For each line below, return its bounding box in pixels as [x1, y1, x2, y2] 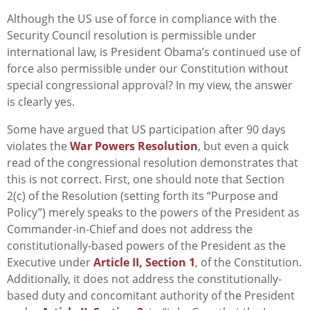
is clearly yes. [7, 94, 75, 110]
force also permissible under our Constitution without [7, 61, 289, 77]
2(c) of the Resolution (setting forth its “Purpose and [7, 188, 278, 204]
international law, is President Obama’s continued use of [7, 44, 300, 60]
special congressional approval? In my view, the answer [7, 77, 293, 93]
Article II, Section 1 [93, 255, 195, 271]
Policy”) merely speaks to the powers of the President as [7, 205, 300, 221]
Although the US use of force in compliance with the [7, 11, 277, 27]
